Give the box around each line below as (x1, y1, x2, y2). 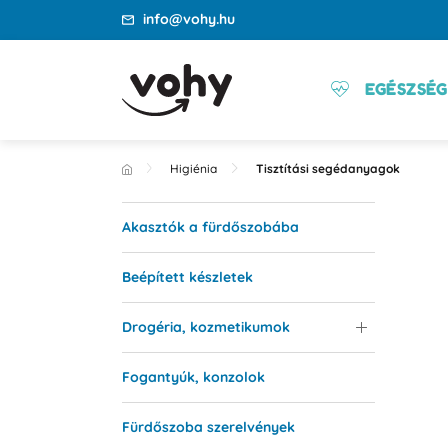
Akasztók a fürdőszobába (121, 217, 299, 236)
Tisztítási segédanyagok (255, 160, 400, 176)
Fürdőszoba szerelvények (121, 417, 295, 436)
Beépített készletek (121, 267, 253, 286)
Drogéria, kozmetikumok (121, 317, 290, 336)
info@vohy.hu (142, 10, 235, 28)
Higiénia (170, 160, 218, 176)
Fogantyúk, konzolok (121, 367, 265, 386)
